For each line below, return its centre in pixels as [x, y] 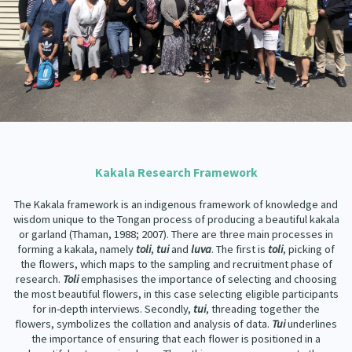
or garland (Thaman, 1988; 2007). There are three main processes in [176, 235]
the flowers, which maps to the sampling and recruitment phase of [176, 264]
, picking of [309, 249]
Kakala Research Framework [176, 173]
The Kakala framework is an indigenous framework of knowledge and [176, 205]
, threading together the [263, 309]
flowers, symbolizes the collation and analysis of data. [143, 324]
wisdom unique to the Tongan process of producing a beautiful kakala [176, 220]
